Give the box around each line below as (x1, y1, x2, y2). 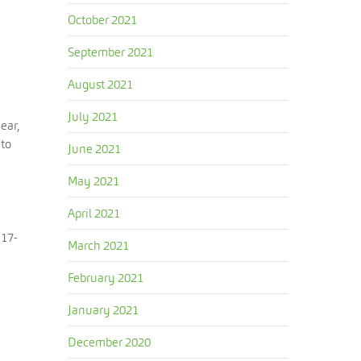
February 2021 (68, 270, 144, 285)
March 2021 (68, 238, 130, 253)
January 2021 (68, 302, 139, 317)
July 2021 (68, 109, 118, 124)
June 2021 (68, 141, 122, 156)
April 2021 (68, 205, 121, 221)
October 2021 (68, 12, 138, 27)
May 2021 (68, 173, 120, 189)
